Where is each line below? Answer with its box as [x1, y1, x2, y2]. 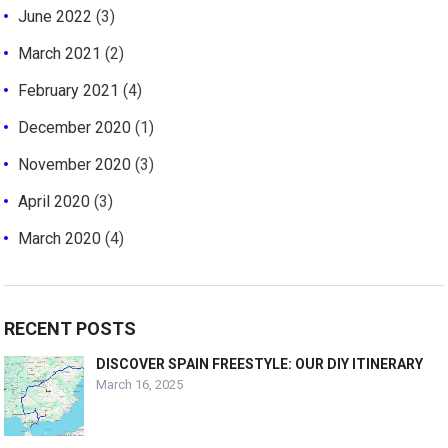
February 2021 [18, 80, 120, 100]
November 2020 [18, 154, 132, 174]
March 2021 [18, 43, 102, 63]
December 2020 [18, 117, 132, 137]
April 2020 [18, 191, 91, 211]
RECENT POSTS [4, 317, 137, 339]
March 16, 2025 [96, 376, 184, 392]
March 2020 [18, 228, 102, 248]
